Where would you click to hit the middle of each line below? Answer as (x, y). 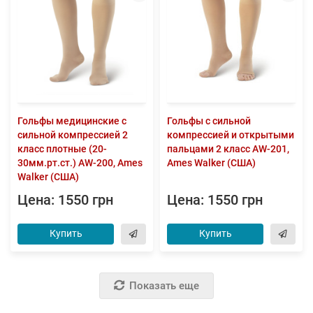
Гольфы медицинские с (72, 121)
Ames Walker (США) (211, 163)
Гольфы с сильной (209, 121)
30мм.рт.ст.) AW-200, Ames (80, 163)
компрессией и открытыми (231, 135)
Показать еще (164, 285)
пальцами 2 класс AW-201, (228, 149)
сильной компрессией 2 (73, 135)
